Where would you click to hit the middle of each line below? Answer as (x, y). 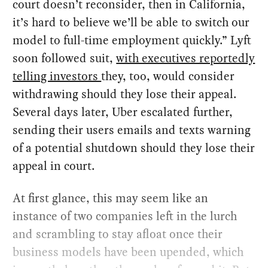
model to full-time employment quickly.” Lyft (132, 40)
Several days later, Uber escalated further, (123, 112)
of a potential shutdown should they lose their (134, 148)
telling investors (57, 76)
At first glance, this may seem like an (111, 198)
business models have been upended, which (128, 252)
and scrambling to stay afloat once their (118, 234)
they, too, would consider (168, 76)
